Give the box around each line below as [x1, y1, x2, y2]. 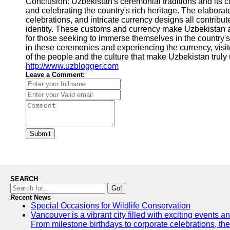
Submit [30, 130, 51, 138]
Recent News [10, 194, 51, 201]
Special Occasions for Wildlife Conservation [31, 201, 190, 210]
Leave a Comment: [26, 71, 85, 79]
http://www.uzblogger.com [26, 62, 119, 70]
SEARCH [10, 175, 38, 183]
